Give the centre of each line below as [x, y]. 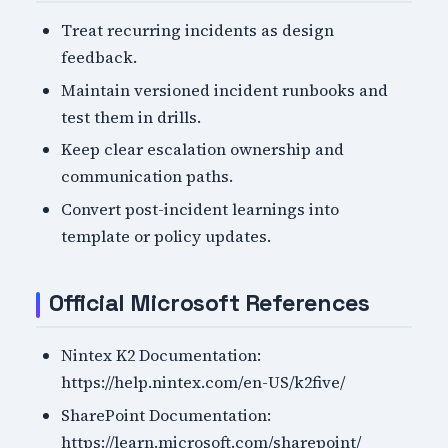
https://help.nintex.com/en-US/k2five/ [203, 382]
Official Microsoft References [209, 302]
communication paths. [147, 176]
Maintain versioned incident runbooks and [225, 89]
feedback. [99, 56]
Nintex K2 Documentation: [161, 355]
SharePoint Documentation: [166, 414]
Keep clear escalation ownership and [203, 149]
